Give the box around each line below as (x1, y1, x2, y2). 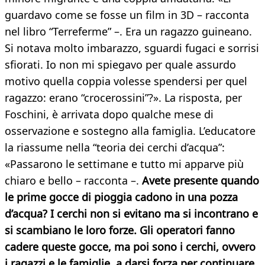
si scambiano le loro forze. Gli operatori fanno (5, 223, 235, 238)
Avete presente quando (142, 173, 259, 188)
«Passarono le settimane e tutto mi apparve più (5, 157, 244, 172)
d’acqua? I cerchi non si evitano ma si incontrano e (5, 206, 258, 221)
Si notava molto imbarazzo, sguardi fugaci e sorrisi (5, 41, 259, 56)
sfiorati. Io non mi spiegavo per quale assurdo (5, 57, 236, 72)
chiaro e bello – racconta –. (5, 173, 142, 188)
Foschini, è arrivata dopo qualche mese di (5, 107, 214, 122)
